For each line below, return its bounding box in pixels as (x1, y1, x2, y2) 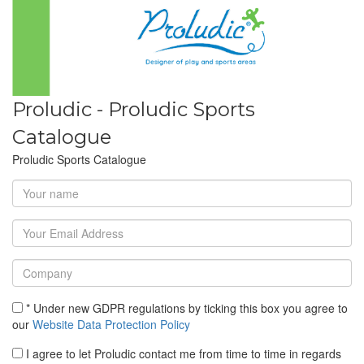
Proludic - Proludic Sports (12, 97, 255, 121)
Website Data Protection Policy (32, 315, 190, 332)
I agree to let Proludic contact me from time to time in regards (23, 344, 341, 362)
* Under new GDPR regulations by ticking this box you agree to (23, 299, 348, 316)
